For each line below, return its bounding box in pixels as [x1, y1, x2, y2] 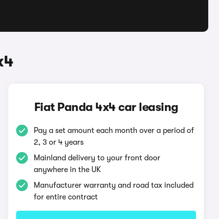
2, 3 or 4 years [34, 138, 84, 147]
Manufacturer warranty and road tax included [34, 181, 194, 190]
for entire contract [34, 193, 98, 201]
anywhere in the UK [34, 165, 102, 174]
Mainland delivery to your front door [34, 153, 161, 162]
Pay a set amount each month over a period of [34, 126, 195, 135]
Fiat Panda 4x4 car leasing [34, 100, 178, 114]
